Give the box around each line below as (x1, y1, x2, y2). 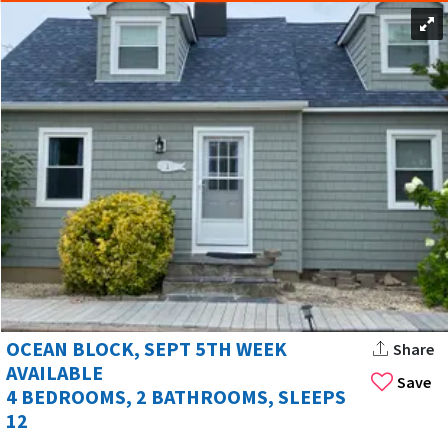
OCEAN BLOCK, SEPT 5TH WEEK (6, 335, 287, 361)
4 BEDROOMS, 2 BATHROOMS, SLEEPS (6, 383, 346, 409)
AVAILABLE (6, 359, 103, 385)
